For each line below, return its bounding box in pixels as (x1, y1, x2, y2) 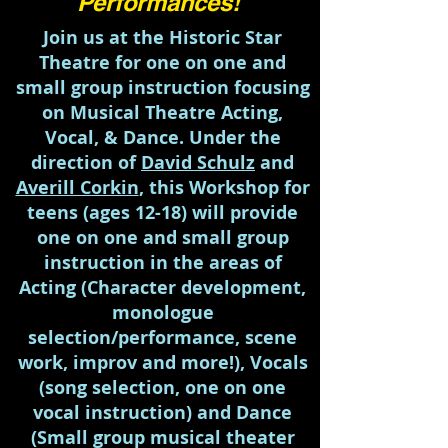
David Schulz (141, 150, 255, 175)
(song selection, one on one (39, 375, 286, 400)
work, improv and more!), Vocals (17, 350, 308, 375)
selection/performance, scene (28, 325, 297, 350)
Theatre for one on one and (39, 50, 286, 75)
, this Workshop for (138, 175, 310, 200)
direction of (31, 150, 141, 175)
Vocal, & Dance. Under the (44, 125, 281, 150)
